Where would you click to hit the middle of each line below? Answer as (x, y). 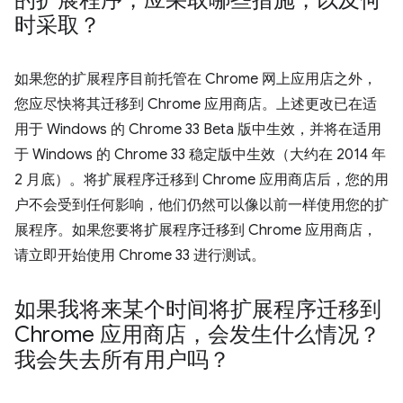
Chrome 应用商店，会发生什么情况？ (197, 335)
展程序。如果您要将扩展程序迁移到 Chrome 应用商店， (196, 230)
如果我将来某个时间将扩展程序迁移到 (198, 309)
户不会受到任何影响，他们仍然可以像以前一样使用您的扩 (201, 205)
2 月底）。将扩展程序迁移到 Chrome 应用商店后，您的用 (201, 180)
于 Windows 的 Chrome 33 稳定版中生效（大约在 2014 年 (200, 155)
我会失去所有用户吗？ (122, 360)
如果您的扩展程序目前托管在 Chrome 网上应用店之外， (196, 79)
